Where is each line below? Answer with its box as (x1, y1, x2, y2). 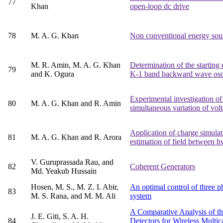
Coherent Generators (130, 162, 195, 171)
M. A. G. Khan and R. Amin (31, 99, 121, 108)
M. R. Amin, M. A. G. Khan (31, 61, 120, 70)
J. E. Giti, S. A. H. (31, 212, 89, 221)
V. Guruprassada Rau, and (31, 158, 113, 167)
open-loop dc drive (130, 2, 189, 11)
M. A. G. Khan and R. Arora (31, 133, 121, 142)
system (130, 192, 151, 201)
